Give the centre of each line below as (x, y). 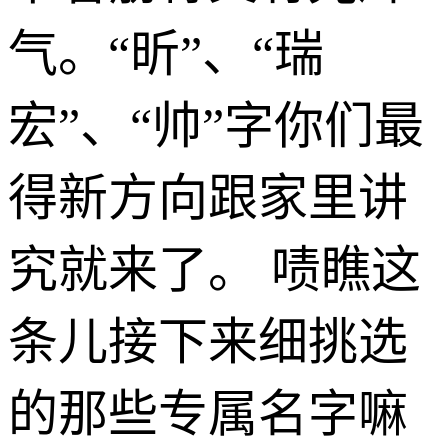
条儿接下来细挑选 (208, 341)
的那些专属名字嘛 (208, 413)
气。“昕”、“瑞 (166, 53)
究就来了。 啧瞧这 (214, 269)
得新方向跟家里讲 (208, 197)
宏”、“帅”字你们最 (216, 125)
